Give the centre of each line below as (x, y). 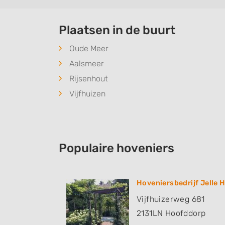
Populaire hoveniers (117, 148)
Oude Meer (89, 49)
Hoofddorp (185, 213)
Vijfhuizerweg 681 (171, 199)
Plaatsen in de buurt (117, 30)
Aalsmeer (87, 64)
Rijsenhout (89, 79)
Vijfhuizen (87, 94)
